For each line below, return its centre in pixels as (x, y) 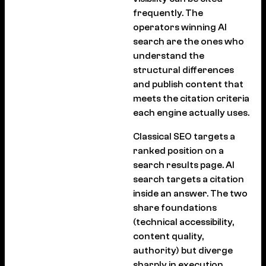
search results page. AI (184, 165)
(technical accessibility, (183, 222)
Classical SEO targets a (184, 137)
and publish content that (188, 84)
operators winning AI (180, 27)
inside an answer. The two (190, 194)
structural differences (183, 70)
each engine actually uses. (191, 113)
